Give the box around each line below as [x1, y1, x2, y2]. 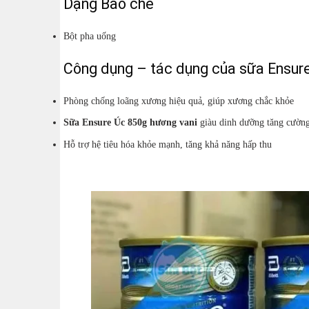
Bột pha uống [63, 30, 119, 41]
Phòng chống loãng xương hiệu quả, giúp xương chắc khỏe [63, 94, 294, 106]
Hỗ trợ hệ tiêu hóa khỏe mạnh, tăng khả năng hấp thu [63, 138, 272, 150]
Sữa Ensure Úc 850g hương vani [63, 117, 197, 128]
